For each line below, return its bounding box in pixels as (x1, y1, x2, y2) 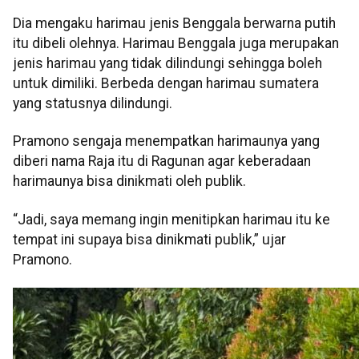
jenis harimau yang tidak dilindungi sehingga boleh (13, 55, 322, 72)
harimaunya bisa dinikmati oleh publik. (13, 173, 246, 190)
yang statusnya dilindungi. (13, 95, 172, 112)
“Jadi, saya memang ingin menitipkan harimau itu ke (13, 211, 330, 228)
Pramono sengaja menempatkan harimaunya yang (13, 133, 320, 150)
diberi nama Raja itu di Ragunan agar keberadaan (13, 153, 311, 170)
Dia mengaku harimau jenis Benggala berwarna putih (13, 15, 336, 32)
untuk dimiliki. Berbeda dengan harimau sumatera (13, 75, 319, 92)
